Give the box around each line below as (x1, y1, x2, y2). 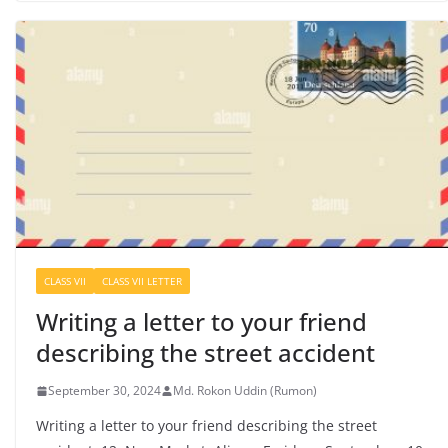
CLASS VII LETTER (102, 274, 182, 289)
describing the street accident (36, 336, 375, 370)
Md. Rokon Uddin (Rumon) (173, 382, 317, 400)
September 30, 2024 (48, 382, 161, 400)
